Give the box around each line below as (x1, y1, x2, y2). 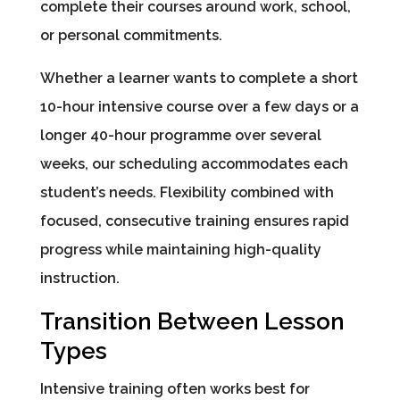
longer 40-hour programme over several (39, 127, 321, 145)
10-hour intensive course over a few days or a (39, 98, 359, 116)
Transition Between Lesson (39, 308, 345, 336)
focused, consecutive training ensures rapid (39, 212, 349, 230)
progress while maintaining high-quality (39, 241, 321, 259)
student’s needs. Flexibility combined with (39, 184, 334, 202)
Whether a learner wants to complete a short (39, 70, 358, 87)
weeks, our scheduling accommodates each (39, 155, 348, 173)
